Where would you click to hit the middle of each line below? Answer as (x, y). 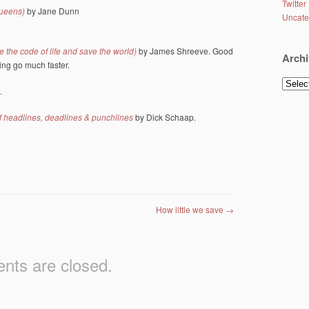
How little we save (191, 209)
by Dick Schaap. (166, 117)
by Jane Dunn (52, 10)
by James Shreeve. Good (185, 50)
